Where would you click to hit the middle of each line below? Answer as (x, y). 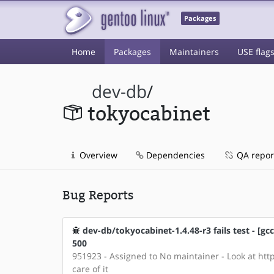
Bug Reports (98, 195)
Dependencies (174, 155)
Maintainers (194, 52)
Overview (97, 155)
